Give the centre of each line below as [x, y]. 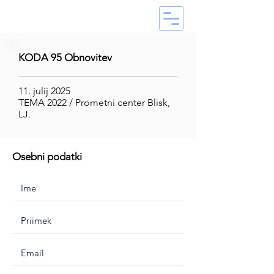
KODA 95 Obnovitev [65, 57]
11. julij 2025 [44, 91]
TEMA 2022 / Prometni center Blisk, [94, 102]
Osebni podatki [47, 157]
